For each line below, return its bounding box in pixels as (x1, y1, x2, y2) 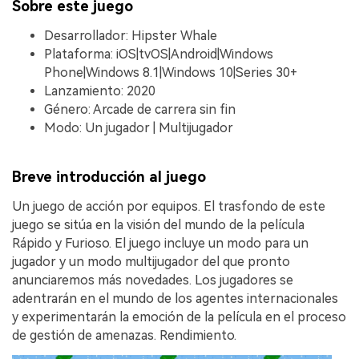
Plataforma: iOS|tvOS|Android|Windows (44, 46, 273, 62)
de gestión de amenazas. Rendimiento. (12, 328, 236, 344)
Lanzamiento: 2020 (44, 83, 155, 99)
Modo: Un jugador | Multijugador (44, 119, 233, 135)
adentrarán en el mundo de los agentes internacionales (12, 291, 338, 307)
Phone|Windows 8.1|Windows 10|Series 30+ (44, 64, 297, 80)
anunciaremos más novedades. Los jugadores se (12, 272, 293, 288)
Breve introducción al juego (12, 168, 206, 186)
